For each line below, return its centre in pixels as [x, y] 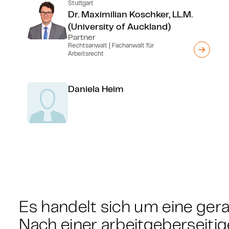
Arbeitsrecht [86, 53]
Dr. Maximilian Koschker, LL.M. [131, 14]
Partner [82, 37]
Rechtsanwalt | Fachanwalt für [111, 45]
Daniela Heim [96, 88]
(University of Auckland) [120, 26]
